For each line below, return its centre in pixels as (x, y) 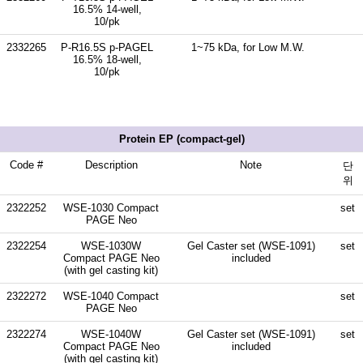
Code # (26, 164)
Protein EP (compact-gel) (181, 139)
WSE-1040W (111, 334)
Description (111, 164)
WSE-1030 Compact (111, 207)
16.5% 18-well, (107, 59)
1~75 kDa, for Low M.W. (248, 47)
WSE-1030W (111, 246)
